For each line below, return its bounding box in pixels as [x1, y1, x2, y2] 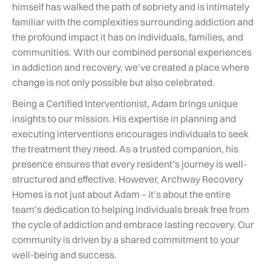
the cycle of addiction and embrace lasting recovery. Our [12, 218, 254, 230]
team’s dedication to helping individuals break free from [12, 203, 249, 215]
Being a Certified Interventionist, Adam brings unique [12, 97, 238, 109]
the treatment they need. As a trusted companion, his [12, 143, 238, 155]
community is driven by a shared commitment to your [12, 233, 240, 246]
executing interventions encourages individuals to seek [12, 128, 249, 140]
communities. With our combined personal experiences [12, 46, 252, 58]
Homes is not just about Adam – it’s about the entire [12, 188, 230, 200]
